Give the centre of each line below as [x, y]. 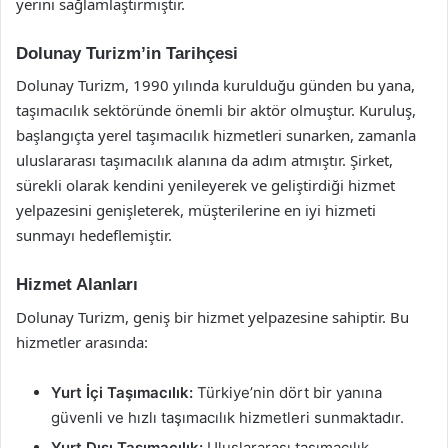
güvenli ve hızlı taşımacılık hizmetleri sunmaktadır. [227, 417]
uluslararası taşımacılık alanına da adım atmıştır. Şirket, [204, 160]
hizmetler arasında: [82, 341]
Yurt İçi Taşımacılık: [122, 392]
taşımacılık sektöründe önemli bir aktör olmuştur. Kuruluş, [216, 110]
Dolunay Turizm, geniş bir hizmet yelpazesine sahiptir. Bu [212, 316]
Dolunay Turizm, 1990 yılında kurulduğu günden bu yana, [215, 85]
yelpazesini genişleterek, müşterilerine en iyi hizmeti [196, 210]
